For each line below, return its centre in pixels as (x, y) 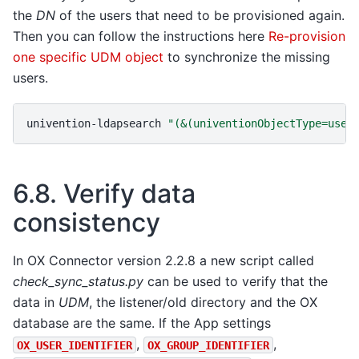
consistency (87, 222)
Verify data (129, 193)
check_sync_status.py (78, 282)
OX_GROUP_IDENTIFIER (208, 345)
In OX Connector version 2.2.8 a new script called (163, 261)
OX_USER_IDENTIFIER (75, 345)
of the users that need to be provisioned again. (200, 16)
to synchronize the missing (247, 57)
